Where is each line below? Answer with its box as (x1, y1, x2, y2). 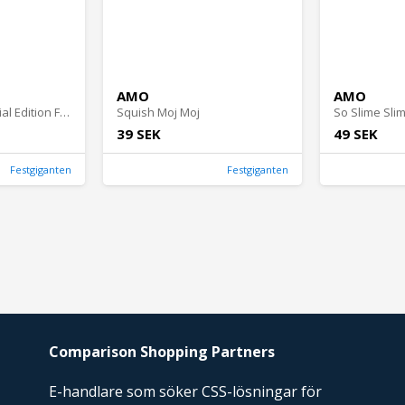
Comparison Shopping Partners (49, 342, 275, 363)
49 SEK (334, 125, 378, 144)
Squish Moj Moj (117, 104, 200, 121)
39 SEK (117, 125, 161, 144)
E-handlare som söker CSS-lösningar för (49, 381, 322, 401)
